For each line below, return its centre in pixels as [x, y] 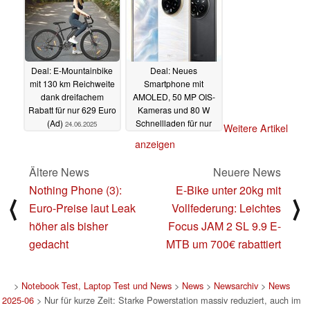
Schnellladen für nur [174, 122]
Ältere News [59, 172]
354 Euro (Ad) [158, 136]
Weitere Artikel [255, 128]
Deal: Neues [174, 70]
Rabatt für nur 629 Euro [72, 109]
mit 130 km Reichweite [72, 83]
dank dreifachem [72, 96]
